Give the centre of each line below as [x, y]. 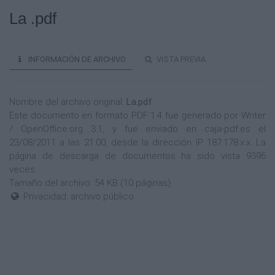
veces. [23, 169]
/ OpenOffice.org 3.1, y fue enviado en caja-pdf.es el [137, 129]
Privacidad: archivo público [78, 196]
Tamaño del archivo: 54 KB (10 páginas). [91, 183]
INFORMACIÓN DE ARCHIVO [76, 59]
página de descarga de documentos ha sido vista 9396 [137, 156]
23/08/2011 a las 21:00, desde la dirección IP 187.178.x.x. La [137, 142]
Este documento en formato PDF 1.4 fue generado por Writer [137, 115]
